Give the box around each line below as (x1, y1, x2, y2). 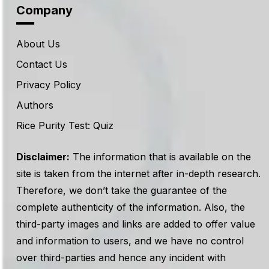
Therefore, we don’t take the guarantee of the (16, 184, 227, 196)
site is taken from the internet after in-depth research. (16, 167, 261, 180)
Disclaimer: (16, 150, 70, 163)
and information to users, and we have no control (16, 234, 244, 247)
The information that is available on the (70, 150, 251, 163)
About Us (16, 37, 60, 50)
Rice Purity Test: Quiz (16, 119, 113, 131)
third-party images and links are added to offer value (16, 217, 255, 230)
